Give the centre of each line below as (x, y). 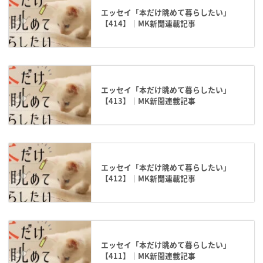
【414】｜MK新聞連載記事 (148, 23)
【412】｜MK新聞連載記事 (148, 178)
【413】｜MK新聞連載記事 (148, 101)
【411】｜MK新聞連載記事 (148, 256)
